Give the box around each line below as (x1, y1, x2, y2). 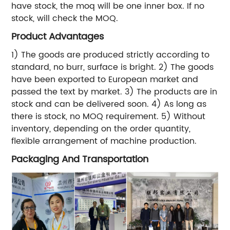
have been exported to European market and (11, 72, 199, 86)
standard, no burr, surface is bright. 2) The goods (11, 60, 214, 74)
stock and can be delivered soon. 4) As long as (11, 97, 207, 111)
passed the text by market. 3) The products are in (11, 85, 218, 99)
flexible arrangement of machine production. (11, 134, 197, 148)
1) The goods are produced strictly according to (11, 48, 210, 62)
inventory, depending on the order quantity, (11, 122, 191, 136)
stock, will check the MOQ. (11, 11, 119, 25)
